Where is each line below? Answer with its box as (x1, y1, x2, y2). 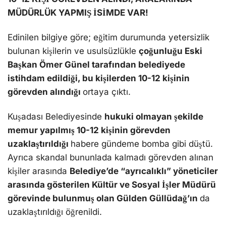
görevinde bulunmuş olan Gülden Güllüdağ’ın (8, 193, 200, 204)
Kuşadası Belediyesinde (8, 111, 104, 122)
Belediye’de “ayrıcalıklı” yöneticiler (70, 166, 218, 177)
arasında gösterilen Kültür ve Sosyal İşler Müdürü (8, 180, 216, 190)
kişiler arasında (8, 166, 70, 177)
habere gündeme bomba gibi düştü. (71, 139, 213, 149)
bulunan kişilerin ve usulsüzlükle (8, 46, 139, 56)
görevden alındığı (8, 87, 83, 97)
